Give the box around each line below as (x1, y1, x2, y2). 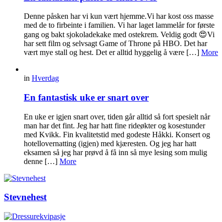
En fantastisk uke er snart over (24, 92, 149, 103)
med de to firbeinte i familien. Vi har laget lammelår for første (24, 21, 215, 30)
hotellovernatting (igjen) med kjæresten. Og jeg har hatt (24, 139, 196, 148)
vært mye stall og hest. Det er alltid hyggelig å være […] (24, 48, 201, 57)
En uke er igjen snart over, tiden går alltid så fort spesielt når (24, 112, 210, 121)
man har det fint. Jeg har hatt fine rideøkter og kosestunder (24, 121, 205, 130)
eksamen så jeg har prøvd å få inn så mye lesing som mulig (24, 148, 207, 157)
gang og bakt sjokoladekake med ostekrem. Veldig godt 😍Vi (24, 30, 215, 39)
